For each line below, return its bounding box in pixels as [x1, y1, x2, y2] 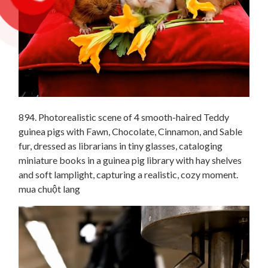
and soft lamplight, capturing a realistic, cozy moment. [19, 168, 238, 180]
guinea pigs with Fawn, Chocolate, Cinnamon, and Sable [19, 125, 242, 137]
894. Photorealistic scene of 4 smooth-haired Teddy [19, 111, 229, 123]
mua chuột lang [19, 182, 80, 194]
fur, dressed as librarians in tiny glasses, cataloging [19, 139, 223, 151]
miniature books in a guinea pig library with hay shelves [19, 154, 242, 166]
